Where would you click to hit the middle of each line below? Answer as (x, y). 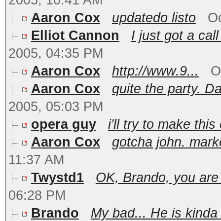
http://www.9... (155, 71)
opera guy (63, 124)
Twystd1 (57, 178)
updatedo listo (154, 18)
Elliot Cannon (75, 36)
